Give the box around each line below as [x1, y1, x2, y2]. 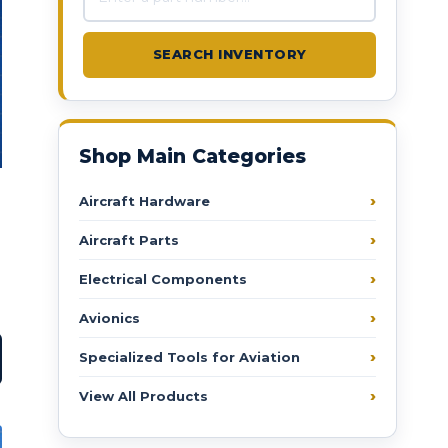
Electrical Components [79, 270, 248, 287]
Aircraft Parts [79, 231, 180, 248]
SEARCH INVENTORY [152, 46, 307, 63]
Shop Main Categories [79, 144, 307, 168]
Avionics [79, 309, 141, 326]
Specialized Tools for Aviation [79, 348, 301, 365]
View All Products [79, 387, 209, 404]
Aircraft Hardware [79, 192, 211, 209]
